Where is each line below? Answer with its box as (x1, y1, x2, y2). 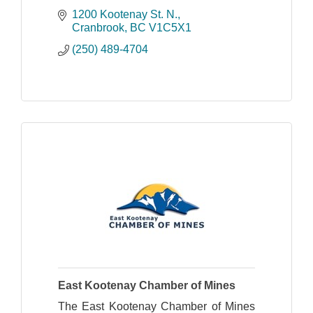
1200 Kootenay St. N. (72, 8, 177, 20)
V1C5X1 (149, 21, 191, 34)
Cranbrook (72, 21, 124, 34)
